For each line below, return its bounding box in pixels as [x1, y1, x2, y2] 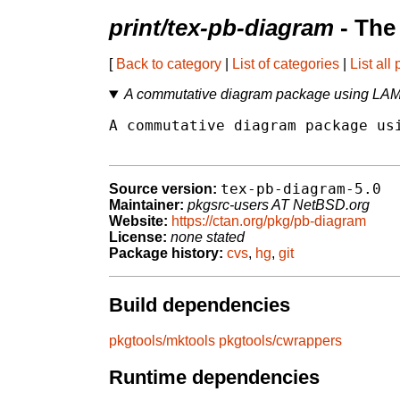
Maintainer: [109, 197, 184, 213]
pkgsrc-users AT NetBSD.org [187, 197, 370, 213]
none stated [171, 229, 245, 246]
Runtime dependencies [109, 366, 320, 389]
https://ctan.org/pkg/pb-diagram [171, 213, 366, 229]
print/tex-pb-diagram [109, 15, 334, 41]
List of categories [232, 56, 339, 72]
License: [109, 229, 167, 246]
